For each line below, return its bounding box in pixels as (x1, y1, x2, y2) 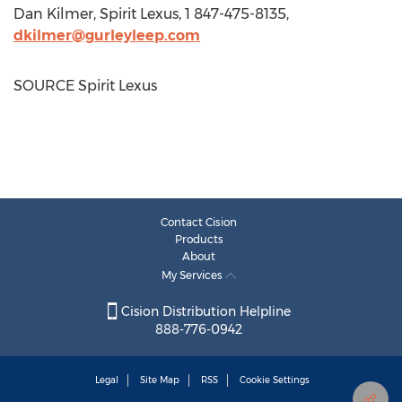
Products (174, 232, 223, 246)
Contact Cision (161, 215, 237, 229)
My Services (162, 268, 225, 282)
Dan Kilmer (13, 5, 93, 22)
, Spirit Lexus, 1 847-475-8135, (93, 5, 289, 22)
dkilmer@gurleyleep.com (13, 27, 200, 44)
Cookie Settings (240, 374, 310, 387)
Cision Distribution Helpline (117, 303, 291, 320)
